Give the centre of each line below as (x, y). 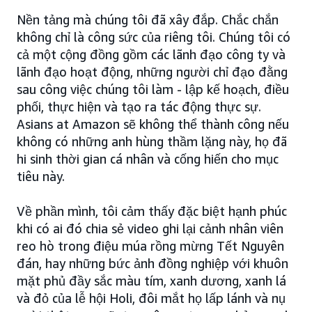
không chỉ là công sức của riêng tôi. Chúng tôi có (154, 37)
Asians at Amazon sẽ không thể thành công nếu (153, 124)
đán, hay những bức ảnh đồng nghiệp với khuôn (153, 263)
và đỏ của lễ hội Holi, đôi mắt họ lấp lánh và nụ (151, 298)
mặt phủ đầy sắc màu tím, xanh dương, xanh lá (151, 280)
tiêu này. (41, 176)
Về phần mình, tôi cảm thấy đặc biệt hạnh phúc (152, 211)
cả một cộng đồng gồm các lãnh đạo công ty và (151, 54)
